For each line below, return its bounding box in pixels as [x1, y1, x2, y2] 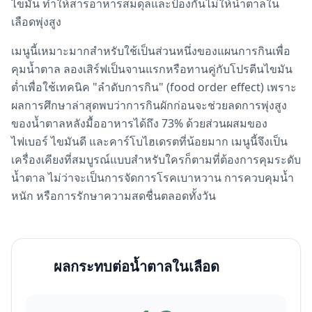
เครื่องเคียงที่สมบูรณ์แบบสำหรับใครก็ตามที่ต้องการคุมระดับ [11, 152, 301, 167]
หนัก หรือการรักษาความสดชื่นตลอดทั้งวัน [11, 188, 216, 203]
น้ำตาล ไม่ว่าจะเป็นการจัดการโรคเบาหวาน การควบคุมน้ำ [11, 170, 294, 185]
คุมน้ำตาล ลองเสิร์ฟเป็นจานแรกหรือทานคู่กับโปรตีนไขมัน [11, 61, 292, 77]
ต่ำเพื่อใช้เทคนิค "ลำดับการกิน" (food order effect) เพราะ [11, 79, 297, 95]
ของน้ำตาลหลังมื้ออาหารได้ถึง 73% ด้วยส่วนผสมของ [11, 116, 267, 131]
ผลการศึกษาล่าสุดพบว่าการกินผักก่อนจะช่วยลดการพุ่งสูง [11, 97, 287, 113]
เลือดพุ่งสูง [11, 14, 61, 29]
